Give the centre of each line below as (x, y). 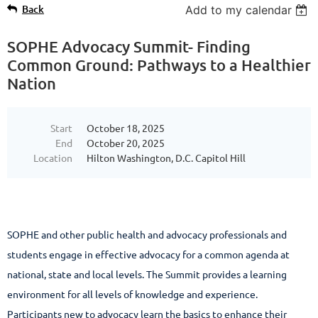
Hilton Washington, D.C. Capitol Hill (166, 157)
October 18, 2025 (126, 127)
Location (53, 157)
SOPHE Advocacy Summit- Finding (129, 46)
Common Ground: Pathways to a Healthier (159, 65)
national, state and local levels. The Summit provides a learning (147, 274)
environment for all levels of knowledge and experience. (132, 294)
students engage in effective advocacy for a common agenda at (148, 254)
